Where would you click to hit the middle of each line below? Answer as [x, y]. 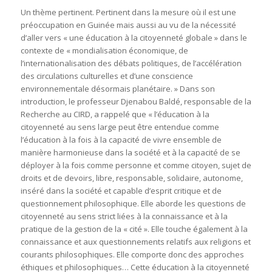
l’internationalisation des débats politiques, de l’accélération [131, 63]
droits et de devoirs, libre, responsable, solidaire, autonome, [131, 178]
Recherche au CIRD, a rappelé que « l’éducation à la [115, 114]
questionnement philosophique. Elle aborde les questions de [133, 203]
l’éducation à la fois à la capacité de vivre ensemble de [121, 139]
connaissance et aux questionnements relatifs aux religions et [135, 241]
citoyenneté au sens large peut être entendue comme [120, 127]
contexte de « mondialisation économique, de [104, 50]
